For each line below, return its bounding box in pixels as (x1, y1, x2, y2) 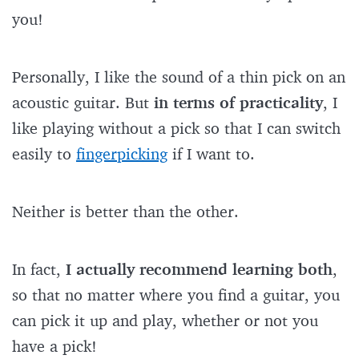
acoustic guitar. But (12, 92, 154, 113)
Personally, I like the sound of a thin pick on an (12, 67, 345, 87)
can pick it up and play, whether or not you (12, 310, 318, 331)
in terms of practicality (154, 92, 323, 113)
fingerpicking (76, 143, 167, 164)
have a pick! (12, 336, 102, 357)
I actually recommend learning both (66, 259, 333, 280)
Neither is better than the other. (12, 201, 244, 222)
